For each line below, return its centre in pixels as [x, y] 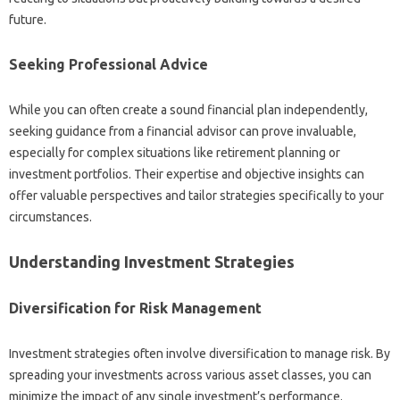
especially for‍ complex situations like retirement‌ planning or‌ [175, 153]
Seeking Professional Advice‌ [108, 64]
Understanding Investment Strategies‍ [152, 262]
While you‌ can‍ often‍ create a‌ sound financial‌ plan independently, [188, 110]
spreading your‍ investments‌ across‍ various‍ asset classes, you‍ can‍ [190, 375]
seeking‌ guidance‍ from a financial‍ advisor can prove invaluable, [183, 131]
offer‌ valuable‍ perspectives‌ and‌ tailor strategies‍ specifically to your [196, 196]
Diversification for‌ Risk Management [135, 308]
